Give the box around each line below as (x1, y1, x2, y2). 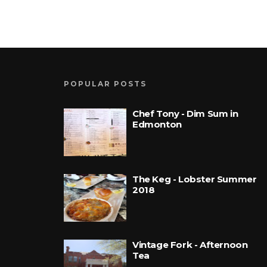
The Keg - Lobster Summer (132, 173, 257, 185)
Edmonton (132, 119, 182, 130)
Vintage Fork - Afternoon (132, 239, 248, 250)
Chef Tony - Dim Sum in (132, 108, 238, 119)
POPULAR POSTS (64, 79, 147, 88)
